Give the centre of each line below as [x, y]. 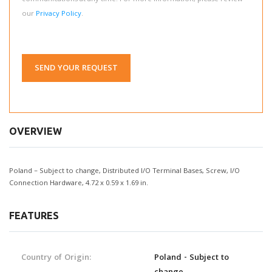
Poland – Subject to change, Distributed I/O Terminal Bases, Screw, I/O [124, 172]
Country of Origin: [56, 258]
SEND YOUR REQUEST [76, 69]
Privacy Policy [59, 14]
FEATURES [34, 216]
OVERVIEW [36, 131]
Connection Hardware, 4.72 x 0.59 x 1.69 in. [79, 184]
